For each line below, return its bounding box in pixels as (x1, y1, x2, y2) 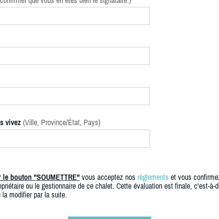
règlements (137, 173, 169, 181)
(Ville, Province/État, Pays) (23, 118, 100, 127)
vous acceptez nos (80, 173, 137, 181)
